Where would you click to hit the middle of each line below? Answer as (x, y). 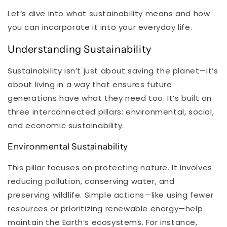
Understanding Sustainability (80, 49)
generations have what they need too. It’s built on (110, 98)
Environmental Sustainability (68, 147)
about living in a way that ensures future (90, 85)
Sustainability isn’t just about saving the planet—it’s (113, 71)
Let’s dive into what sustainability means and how (109, 13)
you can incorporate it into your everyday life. (100, 27)
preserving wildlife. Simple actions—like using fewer (111, 195)
